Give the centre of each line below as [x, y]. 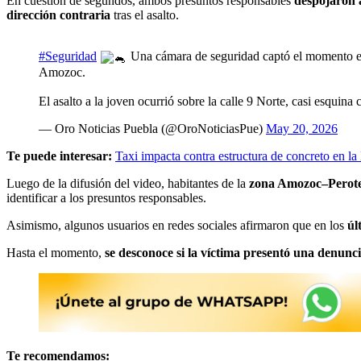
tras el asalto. [145, 15]
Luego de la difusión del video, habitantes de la [128, 183]
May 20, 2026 [302, 128]
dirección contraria [58, 15]
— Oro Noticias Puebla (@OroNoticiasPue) [152, 128]
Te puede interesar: [59, 156]
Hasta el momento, [56, 252]
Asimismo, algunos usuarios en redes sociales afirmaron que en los [177, 225]
